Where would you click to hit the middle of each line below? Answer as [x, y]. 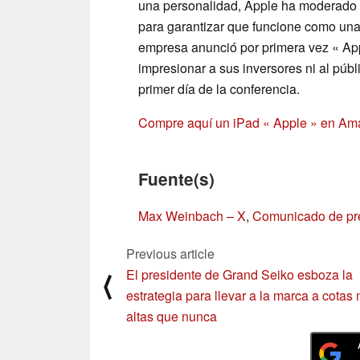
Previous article [170, 253]
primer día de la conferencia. [219, 88]
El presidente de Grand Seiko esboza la [239, 274]
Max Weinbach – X [192, 215]
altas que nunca [172, 316]
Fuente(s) [176, 178]
